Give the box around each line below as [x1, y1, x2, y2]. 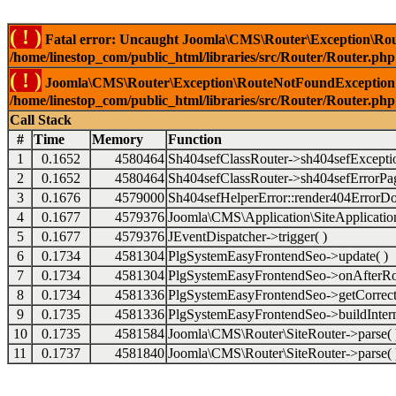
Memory [92, 132, 143, 147]
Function [168, 132, 222, 147]
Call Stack [10, 112, 72, 127]
